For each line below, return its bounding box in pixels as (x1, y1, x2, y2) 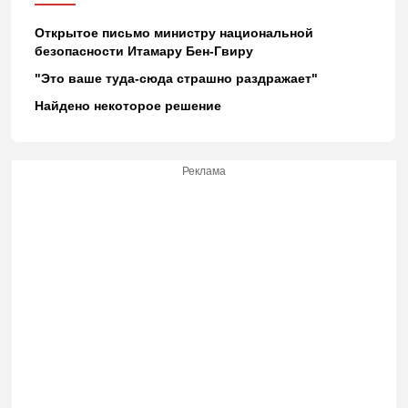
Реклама (182, 164, 226, 178)
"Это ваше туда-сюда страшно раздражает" (34, 70, 318, 86)
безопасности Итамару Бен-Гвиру (34, 43, 253, 58)
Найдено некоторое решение (34, 97, 221, 113)
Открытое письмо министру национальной (34, 25, 313, 40)
